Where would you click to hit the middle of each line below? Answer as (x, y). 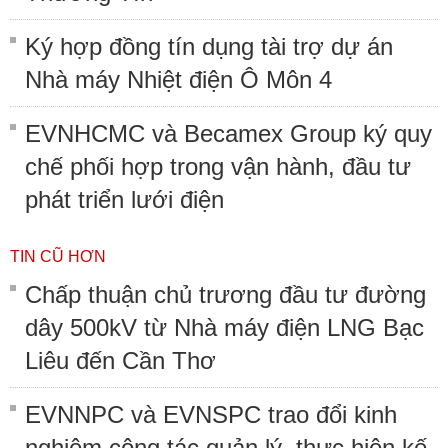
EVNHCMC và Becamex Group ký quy (228, 133)
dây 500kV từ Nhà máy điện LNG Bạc (224, 327)
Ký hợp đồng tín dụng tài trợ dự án (209, 46)
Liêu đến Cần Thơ (120, 360)
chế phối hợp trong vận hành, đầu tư (218, 166)
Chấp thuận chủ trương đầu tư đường (225, 294)
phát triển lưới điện (124, 199)
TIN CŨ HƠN (58, 256)
